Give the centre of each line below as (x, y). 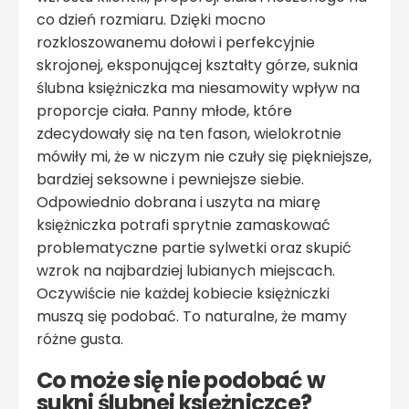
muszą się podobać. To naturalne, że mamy (192, 316)
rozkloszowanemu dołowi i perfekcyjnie (176, 42)
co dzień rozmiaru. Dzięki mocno (151, 19)
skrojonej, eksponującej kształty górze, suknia (197, 65)
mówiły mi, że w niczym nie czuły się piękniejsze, (204, 156)
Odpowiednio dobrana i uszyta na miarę (178, 202)
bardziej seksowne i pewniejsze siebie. (170, 179)
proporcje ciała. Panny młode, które (164, 110)
